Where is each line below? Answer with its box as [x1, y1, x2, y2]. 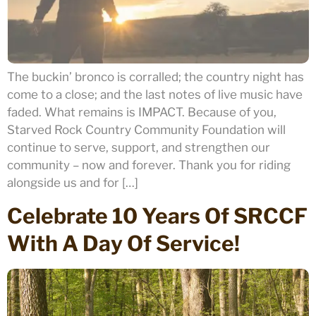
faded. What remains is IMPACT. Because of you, [7, 105, 276, 120]
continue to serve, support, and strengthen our [7, 140, 270, 155]
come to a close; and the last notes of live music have [7, 87, 303, 102]
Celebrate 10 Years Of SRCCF [7, 202, 308, 229]
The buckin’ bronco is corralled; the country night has [7, 70, 304, 85]
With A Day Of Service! [7, 230, 240, 256]
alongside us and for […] [7, 176, 138, 190]
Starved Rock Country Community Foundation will [7, 123, 286, 138]
